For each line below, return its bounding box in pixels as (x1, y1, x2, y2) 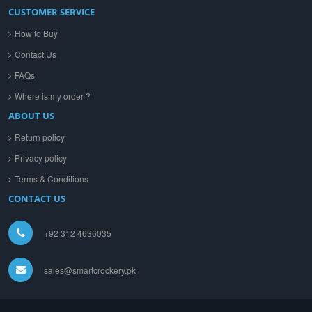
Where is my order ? (15, 90, 91, 102)
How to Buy (15, 27, 58, 40)
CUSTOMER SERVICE (8, 6, 95, 19)
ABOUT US (8, 109, 54, 123)
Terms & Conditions (15, 173, 88, 185)
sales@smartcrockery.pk (44, 264, 136, 276)
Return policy (15, 131, 65, 143)
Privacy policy (15, 152, 67, 164)
